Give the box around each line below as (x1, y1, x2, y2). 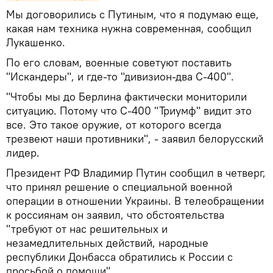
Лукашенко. (6, 35, 65, 49)
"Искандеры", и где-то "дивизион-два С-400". (6, 69, 234, 83)
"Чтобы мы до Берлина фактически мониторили (6, 89, 247, 104)
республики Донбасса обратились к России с (6, 249, 233, 264)
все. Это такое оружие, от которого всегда (6, 117, 221, 132)
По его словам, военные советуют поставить (6, 55, 232, 69)
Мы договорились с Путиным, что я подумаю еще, (6, 7, 259, 21)
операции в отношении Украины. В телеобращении (6, 193, 264, 208)
